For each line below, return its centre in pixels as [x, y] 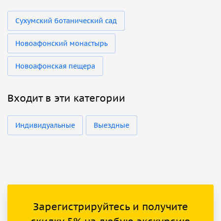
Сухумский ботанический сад [66, 21]
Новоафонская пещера [55, 66]
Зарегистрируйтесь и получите [110, 207]
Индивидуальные [45, 126]
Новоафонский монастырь [61, 44]
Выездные [111, 126]
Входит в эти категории [66, 98]
